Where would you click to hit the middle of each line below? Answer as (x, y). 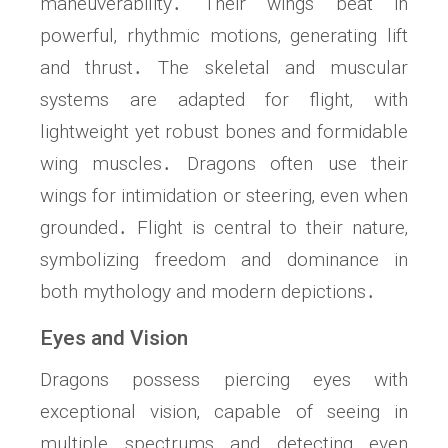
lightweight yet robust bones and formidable (224, 132)
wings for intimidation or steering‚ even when (224, 196)
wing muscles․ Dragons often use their (224, 164)
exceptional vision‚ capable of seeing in (224, 412)
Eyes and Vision (114, 338)
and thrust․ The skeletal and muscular (224, 68)
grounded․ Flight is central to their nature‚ (224, 228)
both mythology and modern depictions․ (208, 292)
